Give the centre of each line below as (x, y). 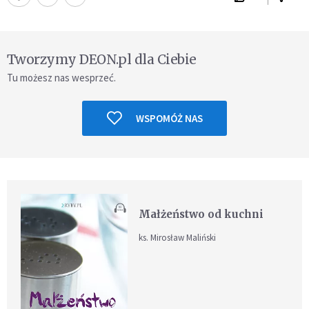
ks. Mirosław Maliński (178, 237)
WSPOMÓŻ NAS (169, 118)
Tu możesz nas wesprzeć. (61, 77)
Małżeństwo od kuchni (201, 214)
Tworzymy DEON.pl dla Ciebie (102, 59)
